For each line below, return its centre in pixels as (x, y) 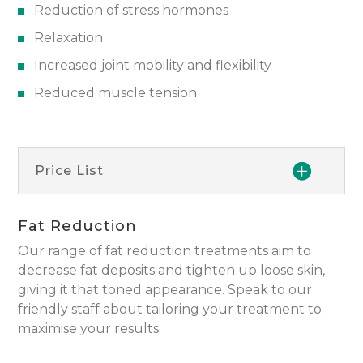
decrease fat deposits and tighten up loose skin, (172, 270)
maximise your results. (90, 328)
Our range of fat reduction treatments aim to (165, 250)
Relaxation (69, 37)
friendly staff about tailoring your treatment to (170, 309)
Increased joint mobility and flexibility (153, 65)
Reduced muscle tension (116, 92)
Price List (70, 170)
